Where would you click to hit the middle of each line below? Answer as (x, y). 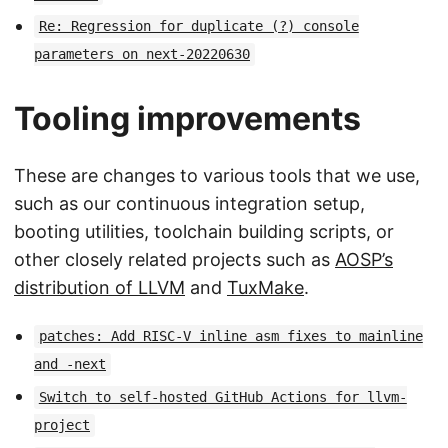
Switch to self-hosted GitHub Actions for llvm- (222, 397)
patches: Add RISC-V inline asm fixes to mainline (230, 336)
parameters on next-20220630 (142, 54)
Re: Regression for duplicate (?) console (198, 26)
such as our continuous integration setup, (189, 203)
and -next (70, 364)
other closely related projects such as (174, 259)
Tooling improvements (187, 118)
